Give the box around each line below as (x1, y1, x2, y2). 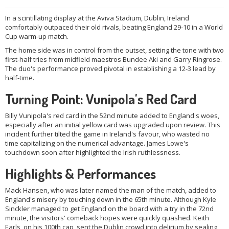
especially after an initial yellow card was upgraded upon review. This (5, 120, 220, 130)
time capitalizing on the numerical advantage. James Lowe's (5, 139, 189, 148)
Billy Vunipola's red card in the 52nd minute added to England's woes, (5, 111, 219, 121)
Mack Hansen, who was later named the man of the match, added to (5, 186, 216, 195)
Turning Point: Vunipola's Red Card (5, 90, 196, 108)
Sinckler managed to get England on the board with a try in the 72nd (5, 204, 214, 214)
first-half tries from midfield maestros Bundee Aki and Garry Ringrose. (5, 55, 222, 64)
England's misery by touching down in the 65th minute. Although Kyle (5, 195, 216, 204)
